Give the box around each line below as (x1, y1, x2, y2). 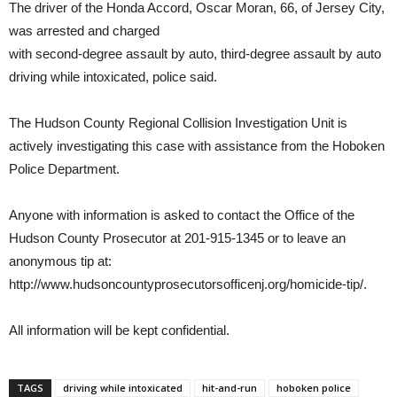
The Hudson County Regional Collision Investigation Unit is (9, 115, 347, 131)
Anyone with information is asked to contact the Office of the (9, 207, 354, 223)
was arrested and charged (9, 23, 160, 39)
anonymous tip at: (9, 253, 112, 269)
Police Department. (9, 161, 120, 177)
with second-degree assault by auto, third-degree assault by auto (9, 46, 381, 62)
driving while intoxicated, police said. (9, 69, 217, 85)
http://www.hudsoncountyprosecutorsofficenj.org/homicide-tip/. (9, 276, 367, 292)
